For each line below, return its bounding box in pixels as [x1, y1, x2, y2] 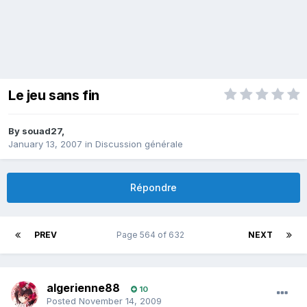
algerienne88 [47, 281, 120, 295]
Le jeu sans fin [8, 87, 99, 104]
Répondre [130, 182, 177, 194]
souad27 [22, 125, 62, 137]
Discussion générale [95, 138, 183, 150]
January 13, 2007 [8, 138, 82, 150]
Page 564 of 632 [116, 230, 188, 241]
